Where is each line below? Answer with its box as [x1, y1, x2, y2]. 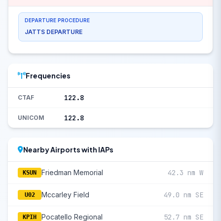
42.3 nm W [168, 168, 203, 178]
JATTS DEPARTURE [25, 28, 82, 36]
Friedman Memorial [41, 168, 103, 177]
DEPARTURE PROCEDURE [25, 17, 90, 24]
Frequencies [26, 71, 71, 80]
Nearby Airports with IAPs [23, 145, 113, 154]
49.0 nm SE [164, 190, 203, 200]
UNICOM [18, 114, 44, 122]
